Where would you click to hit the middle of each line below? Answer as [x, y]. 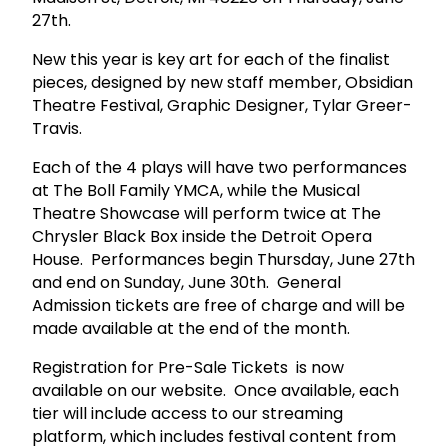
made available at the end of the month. [193, 328]
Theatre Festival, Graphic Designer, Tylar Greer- [222, 105]
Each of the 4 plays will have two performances [219, 167]
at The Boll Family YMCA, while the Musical [196, 190]
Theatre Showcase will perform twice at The [206, 213]
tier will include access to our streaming [187, 413]
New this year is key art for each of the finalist [211, 59]
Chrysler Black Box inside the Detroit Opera [202, 236]
